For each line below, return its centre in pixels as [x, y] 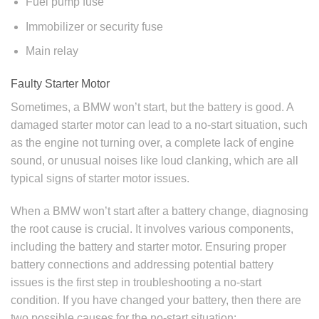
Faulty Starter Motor [60, 84]
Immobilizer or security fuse [94, 26]
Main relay [52, 51]
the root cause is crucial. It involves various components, [152, 229]
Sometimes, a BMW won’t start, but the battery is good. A [152, 108]
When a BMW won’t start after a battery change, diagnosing [159, 211]
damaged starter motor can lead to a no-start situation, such [159, 125]
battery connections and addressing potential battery [142, 265]
